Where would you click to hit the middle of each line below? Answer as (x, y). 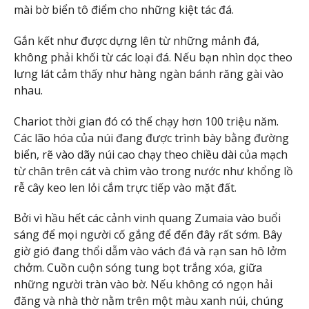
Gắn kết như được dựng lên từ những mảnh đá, (137, 40)
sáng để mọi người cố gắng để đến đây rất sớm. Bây (148, 235)
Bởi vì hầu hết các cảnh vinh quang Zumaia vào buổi (147, 218)
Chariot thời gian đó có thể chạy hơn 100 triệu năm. (146, 121)
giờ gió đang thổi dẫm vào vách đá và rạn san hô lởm (150, 251)
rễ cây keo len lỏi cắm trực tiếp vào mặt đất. (125, 187)
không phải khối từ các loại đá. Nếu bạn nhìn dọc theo (153, 57)
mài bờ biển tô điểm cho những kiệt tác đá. (124, 9)
